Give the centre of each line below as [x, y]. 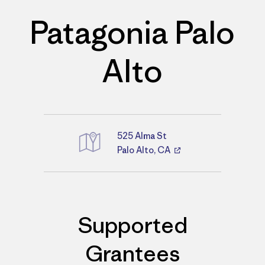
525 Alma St [142, 135]
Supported [132, 225]
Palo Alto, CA [144, 150]
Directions [116, 167]
